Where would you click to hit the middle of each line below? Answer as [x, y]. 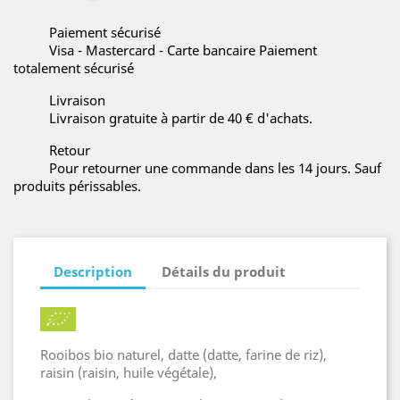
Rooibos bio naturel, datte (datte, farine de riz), [183, 354]
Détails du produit [224, 271]
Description [93, 271]
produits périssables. [77, 186]
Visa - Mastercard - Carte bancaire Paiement [183, 50]
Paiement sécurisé [105, 32]
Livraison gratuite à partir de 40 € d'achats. [181, 118]
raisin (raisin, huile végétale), [129, 372]
